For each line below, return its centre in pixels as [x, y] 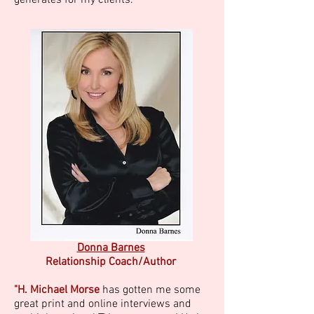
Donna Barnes [111, 248]
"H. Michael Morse [57, 290]
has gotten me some [151, 290]
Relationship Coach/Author [111, 262]
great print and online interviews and [103, 304]
